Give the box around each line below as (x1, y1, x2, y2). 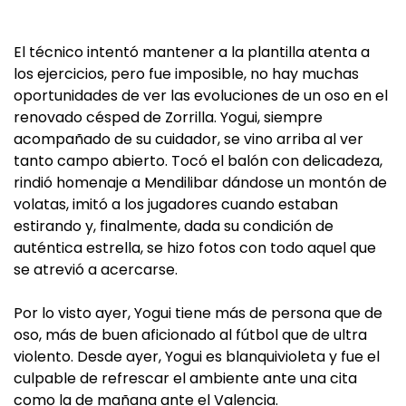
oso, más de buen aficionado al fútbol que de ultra (14, 324, 367, 345)
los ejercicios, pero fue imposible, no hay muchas (14, 63, 359, 84)
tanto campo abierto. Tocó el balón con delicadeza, (14, 150, 382, 171)
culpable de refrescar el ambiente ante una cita (14, 368, 357, 389)
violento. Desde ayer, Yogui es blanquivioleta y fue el (14, 346, 380, 367)
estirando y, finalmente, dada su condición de (14, 216, 333, 237)
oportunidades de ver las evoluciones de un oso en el (14, 85, 388, 106)
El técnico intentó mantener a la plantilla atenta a (14, 42, 370, 63)
